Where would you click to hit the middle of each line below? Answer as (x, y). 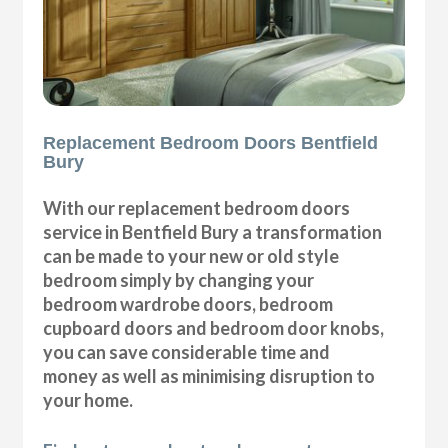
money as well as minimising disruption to (209, 375)
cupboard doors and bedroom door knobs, (214, 327)
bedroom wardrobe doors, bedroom (188, 303)
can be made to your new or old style (191, 255)
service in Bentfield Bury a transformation (213, 231)
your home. (88, 399)
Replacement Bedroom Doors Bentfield (211, 142)
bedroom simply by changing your (179, 279)
